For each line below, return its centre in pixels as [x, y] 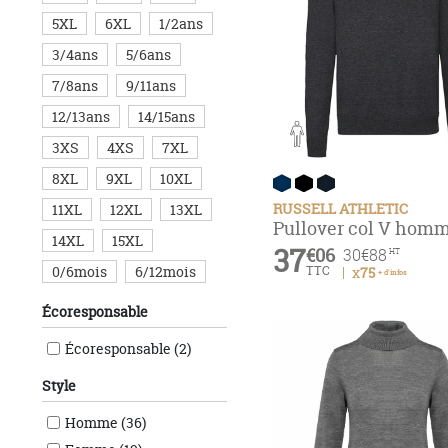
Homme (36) [105, 422]
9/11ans [150, 85]
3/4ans [74, 54]
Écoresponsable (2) [127, 348]
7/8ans [74, 85]
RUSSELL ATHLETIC [344, 209]
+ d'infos [392, 273]
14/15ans [166, 116]
